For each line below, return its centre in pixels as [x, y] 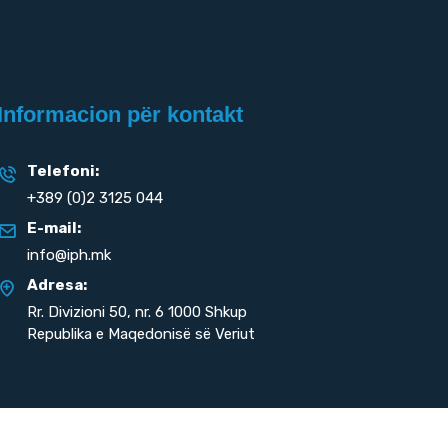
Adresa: [57, 285]
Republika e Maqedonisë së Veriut [141, 334]
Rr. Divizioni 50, [79, 312]
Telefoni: [63, 171]
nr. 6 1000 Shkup [189, 312]
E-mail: [54, 228]
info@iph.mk [69, 255]
